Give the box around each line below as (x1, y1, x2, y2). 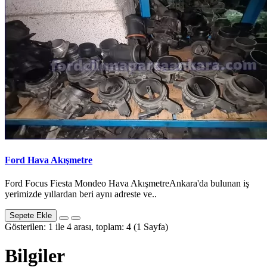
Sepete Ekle (10, 210, 52, 220)
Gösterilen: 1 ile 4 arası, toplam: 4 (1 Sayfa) (5, 221, 168, 232)
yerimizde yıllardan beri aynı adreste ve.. (5, 188, 157, 199)
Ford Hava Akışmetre (5, 154, 92, 165)
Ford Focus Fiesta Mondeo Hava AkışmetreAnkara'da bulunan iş (5, 178, 249, 188)
